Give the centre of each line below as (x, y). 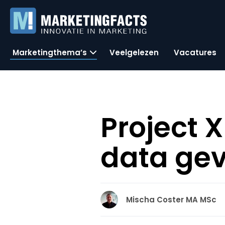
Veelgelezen (134, 52)
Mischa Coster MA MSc (172, 200)
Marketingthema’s (50, 52)
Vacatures (195, 52)
